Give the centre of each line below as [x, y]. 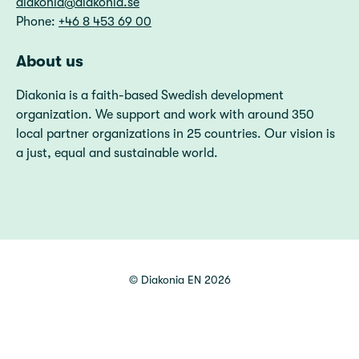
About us [50, 61]
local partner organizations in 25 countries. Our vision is [175, 134]
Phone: [37, 22]
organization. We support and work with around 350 [165, 115]
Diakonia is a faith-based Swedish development [150, 95]
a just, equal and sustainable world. [117, 153]
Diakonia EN [171, 280]
